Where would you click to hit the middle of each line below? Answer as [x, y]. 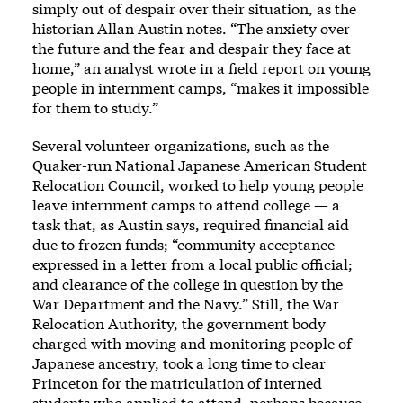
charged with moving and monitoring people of [192, 343]
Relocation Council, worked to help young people [198, 184]
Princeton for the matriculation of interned [177, 382]
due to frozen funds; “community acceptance [184, 244]
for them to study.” [95, 107]
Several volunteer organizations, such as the [181, 145]
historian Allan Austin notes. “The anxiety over [191, 28]
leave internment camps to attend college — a [186, 204]
